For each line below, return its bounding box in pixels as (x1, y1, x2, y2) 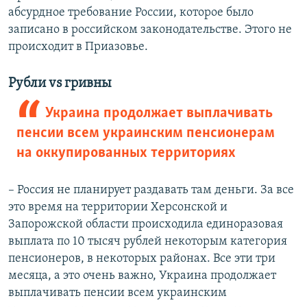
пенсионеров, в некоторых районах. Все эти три (8, 252, 275, 266)
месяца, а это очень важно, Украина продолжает (8, 269, 276, 283)
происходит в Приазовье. (8, 40, 148, 54)
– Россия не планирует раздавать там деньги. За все (8, 184, 294, 197)
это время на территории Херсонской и (8, 201, 228, 214)
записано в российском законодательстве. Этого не (8, 23, 292, 37)
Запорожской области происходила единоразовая (8, 218, 283, 232)
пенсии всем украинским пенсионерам (16, 125, 275, 142)
